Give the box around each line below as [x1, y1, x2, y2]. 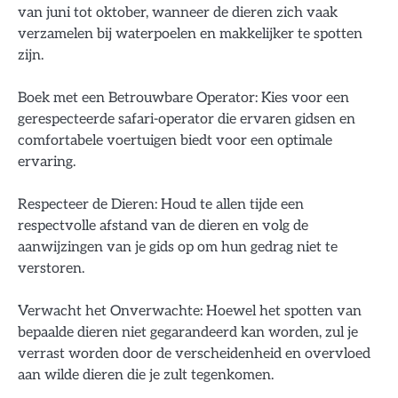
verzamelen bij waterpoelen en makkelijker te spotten [18, 24, 362, 43]
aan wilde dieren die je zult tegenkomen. [18, 365, 274, 384]
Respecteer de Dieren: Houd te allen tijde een [18, 195, 304, 213]
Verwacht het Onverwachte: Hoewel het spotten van [18, 301, 362, 320]
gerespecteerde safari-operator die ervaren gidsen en [18, 109, 355, 128]
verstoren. [18, 259, 84, 277]
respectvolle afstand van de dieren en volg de [18, 216, 308, 235]
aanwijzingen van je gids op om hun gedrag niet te [18, 237, 338, 256]
